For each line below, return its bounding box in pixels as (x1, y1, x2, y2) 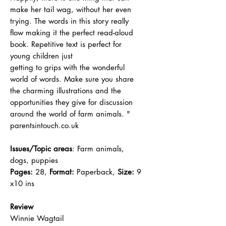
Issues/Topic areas (10, 144, 72, 154)
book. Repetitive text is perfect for (10, 39, 122, 49)
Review (10, 202, 33, 212)
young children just (10, 51, 75, 61)
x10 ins (10, 179, 34, 189)
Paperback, (74, 167, 118, 177)
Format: (49, 167, 74, 177)
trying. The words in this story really (10, 16, 129, 26)
